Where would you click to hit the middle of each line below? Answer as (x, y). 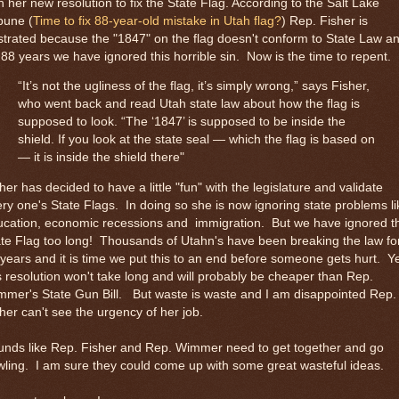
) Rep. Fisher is (325, 20)
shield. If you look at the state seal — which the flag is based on (196, 140)
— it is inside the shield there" (101, 158)
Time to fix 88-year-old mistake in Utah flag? (157, 20)
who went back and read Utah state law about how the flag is (189, 104)
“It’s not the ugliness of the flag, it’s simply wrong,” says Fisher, (194, 86)
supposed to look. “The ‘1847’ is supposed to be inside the (182, 122)
